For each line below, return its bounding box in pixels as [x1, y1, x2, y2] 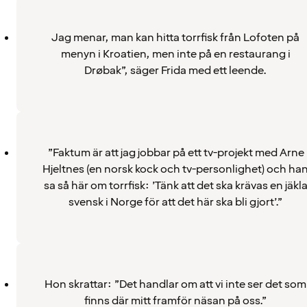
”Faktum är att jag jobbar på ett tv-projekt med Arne [47, 145, 304, 160]
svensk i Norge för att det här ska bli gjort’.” [69, 194, 282, 210]
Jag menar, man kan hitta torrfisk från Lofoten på [51, 29, 299, 45]
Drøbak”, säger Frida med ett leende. [84, 62, 267, 78]
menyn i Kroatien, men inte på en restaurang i [60, 46, 291, 62]
